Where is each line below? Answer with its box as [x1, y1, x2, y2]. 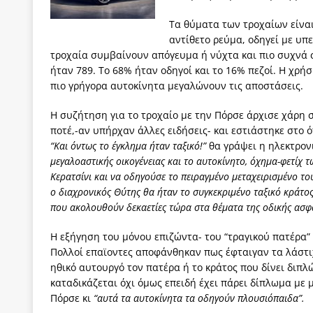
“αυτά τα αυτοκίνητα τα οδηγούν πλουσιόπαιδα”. [94, 291, 305, 305]
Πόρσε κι [50, 291, 94, 305]
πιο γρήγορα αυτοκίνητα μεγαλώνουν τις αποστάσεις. [50, 78, 303, 92]
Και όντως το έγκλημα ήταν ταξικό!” [54, 138, 206, 152]
